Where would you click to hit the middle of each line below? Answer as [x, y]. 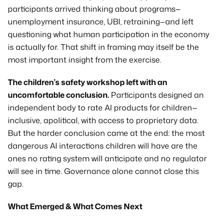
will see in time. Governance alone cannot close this [103, 171]
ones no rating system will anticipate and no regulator [107, 158]
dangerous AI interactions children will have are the [103, 146]
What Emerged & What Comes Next [75, 206]
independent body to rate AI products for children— [103, 108]
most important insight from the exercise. [85, 60]
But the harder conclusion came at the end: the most [106, 133]
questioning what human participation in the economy [109, 34]
